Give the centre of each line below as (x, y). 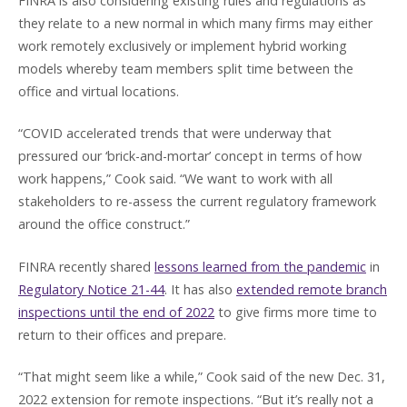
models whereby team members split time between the (186, 68)
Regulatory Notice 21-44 (91, 289)
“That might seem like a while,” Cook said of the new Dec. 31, (202, 377)
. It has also (200, 289)
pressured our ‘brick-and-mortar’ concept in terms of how (190, 156)
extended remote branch (312, 289)
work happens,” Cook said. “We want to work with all (175, 179)
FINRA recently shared (86, 266)
